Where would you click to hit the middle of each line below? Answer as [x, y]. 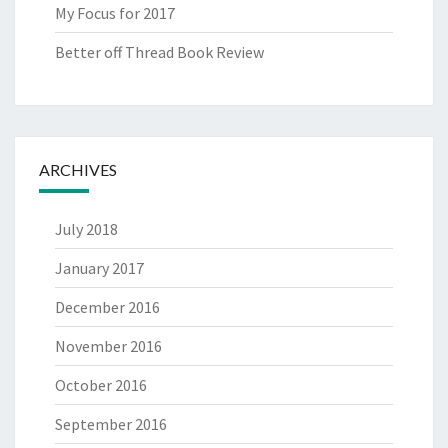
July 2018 [86, 229]
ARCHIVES [78, 170]
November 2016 [108, 346]
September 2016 [111, 424]
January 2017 [99, 268]
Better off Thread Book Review [159, 52]
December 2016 [107, 307]
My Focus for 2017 [115, 13]
